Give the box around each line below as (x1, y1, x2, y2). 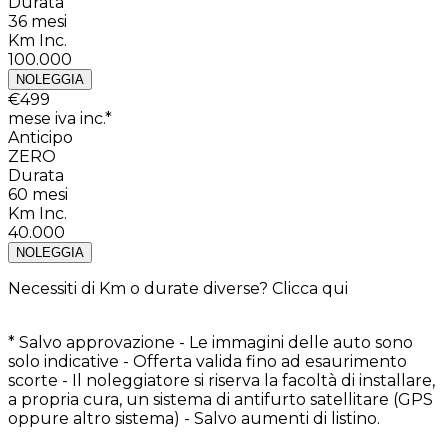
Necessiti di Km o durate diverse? (8, 279, 268, 299)
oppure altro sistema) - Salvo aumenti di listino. (8, 409, 380, 429)
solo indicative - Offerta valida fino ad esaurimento (8, 352, 407, 372)
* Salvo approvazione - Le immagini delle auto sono (8, 333, 413, 353)
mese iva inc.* (8, 109, 112, 129)
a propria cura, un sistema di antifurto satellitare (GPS (8, 390, 433, 410)
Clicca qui (272, 279, 348, 299)
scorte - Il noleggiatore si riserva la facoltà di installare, (8, 371, 435, 391)
